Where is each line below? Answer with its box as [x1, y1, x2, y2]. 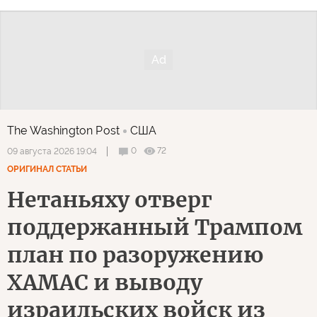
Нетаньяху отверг [7, 185, 212, 213]
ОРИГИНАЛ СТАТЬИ [7, 163, 87, 174]
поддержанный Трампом [7, 213, 302, 241]
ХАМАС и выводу [7, 268, 202, 296]
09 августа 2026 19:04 [7, 146, 97, 156]
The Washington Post [7, 123, 120, 137]
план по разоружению [7, 241, 263, 268]
